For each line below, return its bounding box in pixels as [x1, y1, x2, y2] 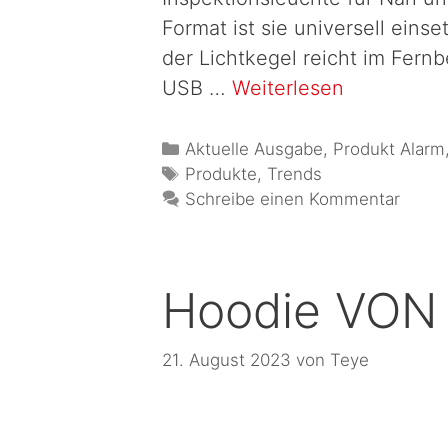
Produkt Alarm [333, 139, 446, 160]
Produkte [185, 164, 258, 185]
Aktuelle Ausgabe [185, 139, 324, 160]
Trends [267, 164, 323, 185]
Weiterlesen [232, 76, 344, 101]
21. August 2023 [162, 349, 291, 370]
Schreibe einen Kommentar [185, 189, 401, 210]
